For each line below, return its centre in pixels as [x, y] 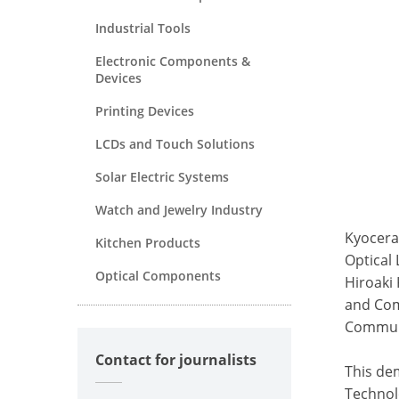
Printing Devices [145, 110]
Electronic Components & [173, 61]
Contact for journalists [176, 359]
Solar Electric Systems [162, 176]
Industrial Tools [143, 28]
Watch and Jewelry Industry [179, 209]
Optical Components [158, 275]
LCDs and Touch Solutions [175, 143]
